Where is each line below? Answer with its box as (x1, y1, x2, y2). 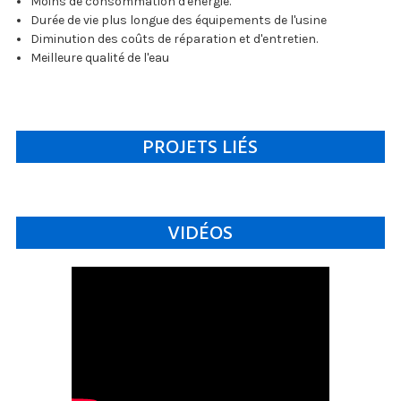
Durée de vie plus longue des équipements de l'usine (30, 12, 327, 28)
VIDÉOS (167, 216, 234, 249)
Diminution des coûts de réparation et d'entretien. (30, 30, 318, 47)
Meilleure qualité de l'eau (30, 49, 169, 65)
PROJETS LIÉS (142, 130, 259, 163)
